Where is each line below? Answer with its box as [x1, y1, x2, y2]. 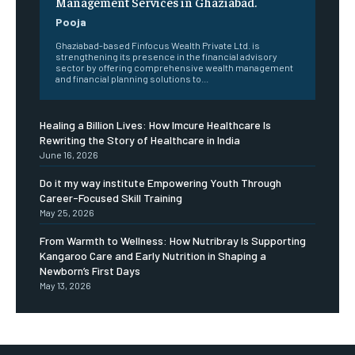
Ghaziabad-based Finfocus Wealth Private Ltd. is [55, 40, 260, 52]
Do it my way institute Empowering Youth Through [40, 176, 281, 190]
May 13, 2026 [40, 280, 91, 292]
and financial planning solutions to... [55, 73, 208, 85]
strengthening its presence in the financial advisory [55, 51, 277, 63]
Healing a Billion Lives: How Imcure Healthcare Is [40, 118, 271, 132]
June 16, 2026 [40, 149, 98, 161]
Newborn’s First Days [40, 264, 140, 278]
